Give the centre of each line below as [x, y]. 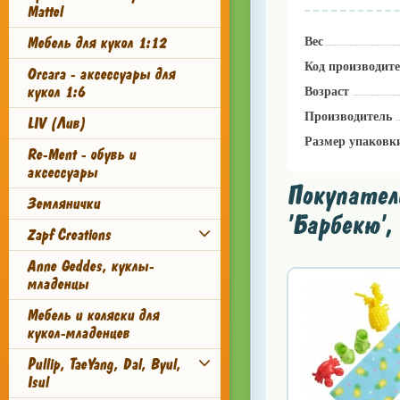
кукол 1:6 [56, 92]
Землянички [63, 204]
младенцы [58, 284]
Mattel [45, 12]
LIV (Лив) [56, 123]
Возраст [326, 92]
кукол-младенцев [78, 333]
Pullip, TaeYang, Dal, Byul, [104, 364]
